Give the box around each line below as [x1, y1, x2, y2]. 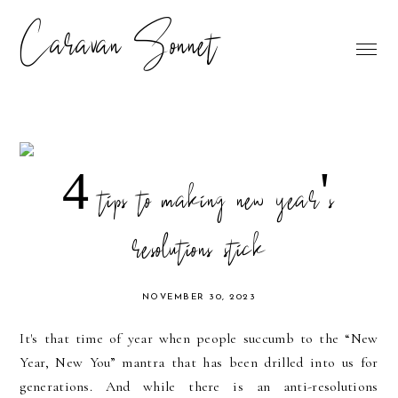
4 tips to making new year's [62, 177, 336, 230]
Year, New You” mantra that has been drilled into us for [20, 354, 378, 371]
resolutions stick [131, 226, 267, 279]
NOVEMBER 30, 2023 [141, 292, 257, 302]
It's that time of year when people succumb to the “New [20, 330, 378, 347]
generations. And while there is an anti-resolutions [20, 378, 378, 395]
